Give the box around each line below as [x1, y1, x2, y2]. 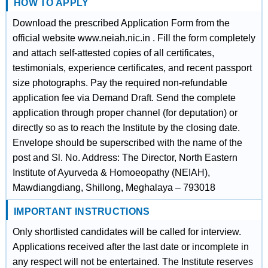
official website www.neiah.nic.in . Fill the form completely [12, 33, 255, 43]
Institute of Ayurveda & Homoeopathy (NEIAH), [12, 167, 210, 178]
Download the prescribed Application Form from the [12, 18, 230, 28]
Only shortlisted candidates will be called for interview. [12, 227, 241, 237]
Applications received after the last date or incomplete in [12, 242, 249, 252]
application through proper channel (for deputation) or [12, 108, 237, 118]
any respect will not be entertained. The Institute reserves [12, 257, 253, 267]
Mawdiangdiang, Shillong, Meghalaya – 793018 [12, 182, 215, 193]
